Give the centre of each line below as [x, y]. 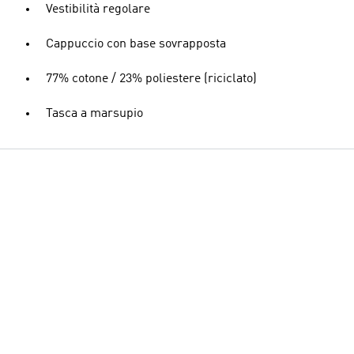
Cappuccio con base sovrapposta [136, 44]
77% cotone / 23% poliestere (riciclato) [151, 79]
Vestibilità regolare [98, 9]
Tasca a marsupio [94, 114]
